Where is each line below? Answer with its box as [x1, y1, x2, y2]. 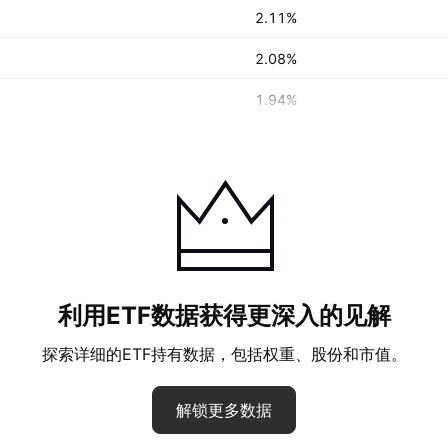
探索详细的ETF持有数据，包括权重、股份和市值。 [41, 344, 407, 364]
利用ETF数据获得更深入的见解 [57, 301, 391, 330]
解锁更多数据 [176, 400, 272, 420]
